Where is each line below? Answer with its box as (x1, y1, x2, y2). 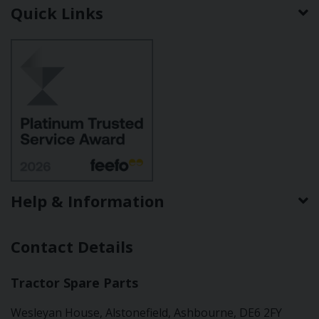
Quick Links (11, 1, 103, 23)
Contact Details (11, 235, 133, 257)
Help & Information (11, 189, 164, 211)
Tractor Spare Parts (11, 273, 138, 291)
